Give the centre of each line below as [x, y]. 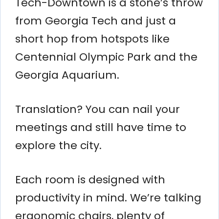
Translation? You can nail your [98, 109]
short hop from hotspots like [92, 39]
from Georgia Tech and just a [96, 21]
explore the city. [58, 145]
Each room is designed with [90, 179]
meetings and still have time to [101, 127]
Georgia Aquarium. [67, 75]
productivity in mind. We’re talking [108, 197]
